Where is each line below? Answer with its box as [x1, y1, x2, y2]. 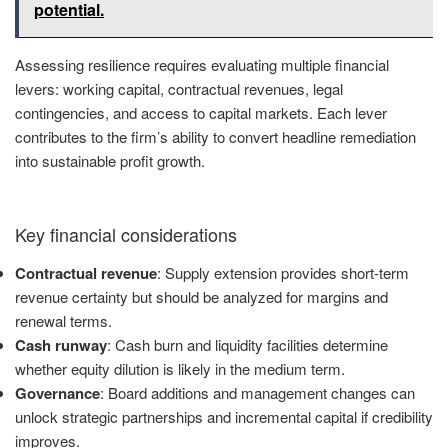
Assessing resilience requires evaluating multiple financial [15, 53, 389, 75]
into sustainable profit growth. [15, 149, 205, 171]
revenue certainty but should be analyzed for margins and [15, 285, 388, 307]
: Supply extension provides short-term [157, 261, 409, 283]
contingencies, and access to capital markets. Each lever [15, 101, 387, 123]
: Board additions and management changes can [100, 381, 415, 403]
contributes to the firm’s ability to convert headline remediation [15, 125, 416, 147]
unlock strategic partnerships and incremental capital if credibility [15, 405, 433, 427]
